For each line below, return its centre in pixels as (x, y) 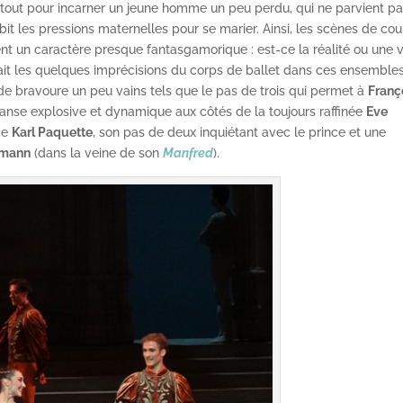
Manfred (188, 153)
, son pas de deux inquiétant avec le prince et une (240, 133)
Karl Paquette (53, 133)
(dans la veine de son (97, 153)
